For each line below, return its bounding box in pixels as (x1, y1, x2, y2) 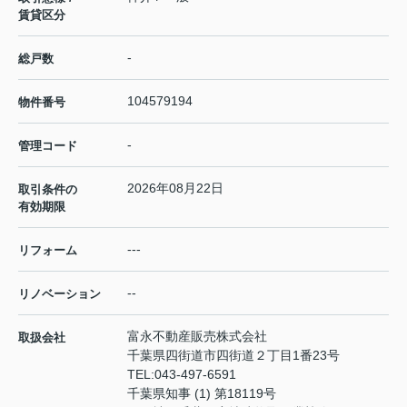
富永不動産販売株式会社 (127, 328, 267, 343)
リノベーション (18, 286, 101, 301)
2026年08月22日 (127, 180, 223, 195)
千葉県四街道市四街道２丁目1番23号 (127, 347, 343, 362)
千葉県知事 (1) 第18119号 (127, 385, 276, 401)
